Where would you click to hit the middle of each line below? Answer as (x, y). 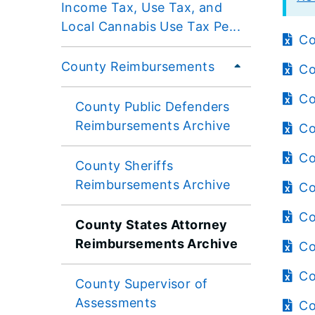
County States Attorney (152, 224)
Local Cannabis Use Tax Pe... (151, 26)
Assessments (116, 302)
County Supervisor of (142, 283)
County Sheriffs (124, 165)
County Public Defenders (153, 106)
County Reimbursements (138, 66)
